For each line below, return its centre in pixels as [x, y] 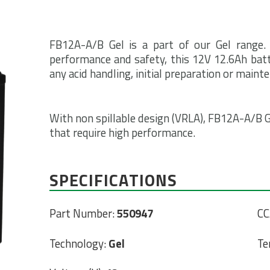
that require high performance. [122, 132]
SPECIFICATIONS [113, 180]
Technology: [79, 243]
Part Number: [83, 213]
